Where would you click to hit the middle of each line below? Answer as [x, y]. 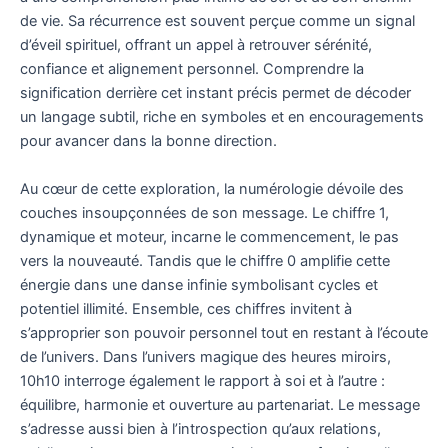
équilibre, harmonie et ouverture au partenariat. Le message [220, 404]
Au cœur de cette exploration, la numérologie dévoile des [212, 188]
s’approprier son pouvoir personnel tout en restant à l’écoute [224, 332]
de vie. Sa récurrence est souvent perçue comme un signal [217, 21]
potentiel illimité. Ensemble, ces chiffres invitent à [186, 308]
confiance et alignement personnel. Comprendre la [192, 69]
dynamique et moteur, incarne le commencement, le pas [209, 236]
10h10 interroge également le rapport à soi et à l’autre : [202, 380]
